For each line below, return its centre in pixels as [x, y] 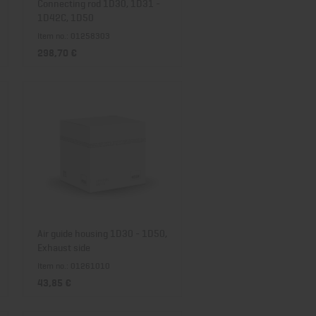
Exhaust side [64, 247]
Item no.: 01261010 [74, 265]
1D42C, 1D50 [66, 17]
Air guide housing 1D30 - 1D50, [102, 232]
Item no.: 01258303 [74, 35]
